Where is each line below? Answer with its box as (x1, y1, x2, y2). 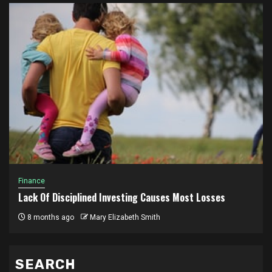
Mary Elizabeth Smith (90, 212, 160, 222)
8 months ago (25, 212, 74, 222)
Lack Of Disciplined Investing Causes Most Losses (18, 189, 225, 205)
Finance (18, 176, 45, 185)
